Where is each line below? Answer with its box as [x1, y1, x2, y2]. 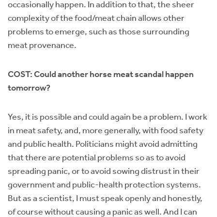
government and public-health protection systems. [8, 179, 201, 190]
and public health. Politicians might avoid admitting [8, 139, 198, 149]
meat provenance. [8, 40, 79, 50]
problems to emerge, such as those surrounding [8, 26, 189, 37]
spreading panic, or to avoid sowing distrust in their [8, 166, 200, 176]
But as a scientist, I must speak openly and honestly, [8, 193, 202, 203]
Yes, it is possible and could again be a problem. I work [8, 111, 207, 122]
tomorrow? [8, 82, 50, 93]
